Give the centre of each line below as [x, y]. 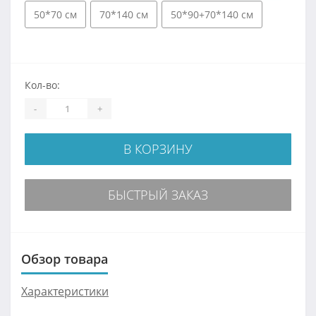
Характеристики [65, 291]
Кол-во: [42, 85]
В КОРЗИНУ [158, 149]
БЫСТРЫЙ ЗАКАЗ [158, 195]
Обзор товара [65, 259]
